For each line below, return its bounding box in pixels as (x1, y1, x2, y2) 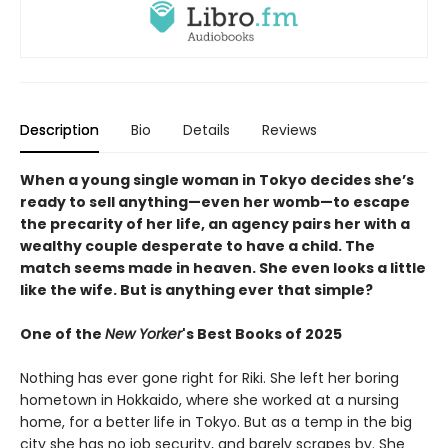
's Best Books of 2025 (182, 323, 342, 344)
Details (183, 119, 230, 140)
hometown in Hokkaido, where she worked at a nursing (20, 389, 399, 410)
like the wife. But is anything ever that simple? (20, 279, 373, 300)
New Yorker (105, 323, 182, 344)
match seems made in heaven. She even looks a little (20, 257, 426, 278)
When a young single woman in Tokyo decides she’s (20, 169, 414, 190)
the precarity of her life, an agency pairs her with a (20, 213, 410, 234)
